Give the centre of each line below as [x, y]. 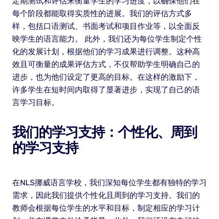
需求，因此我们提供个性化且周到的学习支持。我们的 [106, 196]
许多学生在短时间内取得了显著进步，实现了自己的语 [106, 90]
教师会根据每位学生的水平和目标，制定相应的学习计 [106, 208]
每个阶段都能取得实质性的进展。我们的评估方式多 [102, 14]
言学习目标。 [35, 103]
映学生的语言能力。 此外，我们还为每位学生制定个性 [107, 39]
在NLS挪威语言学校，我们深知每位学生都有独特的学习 [109, 183]
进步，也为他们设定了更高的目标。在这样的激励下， [106, 77]
